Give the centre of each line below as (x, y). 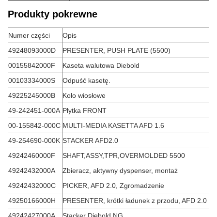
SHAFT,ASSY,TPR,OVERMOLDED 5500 (124, 155)
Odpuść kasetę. (86, 80)
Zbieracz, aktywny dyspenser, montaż (120, 170)
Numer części (29, 35)
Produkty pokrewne (53, 14)
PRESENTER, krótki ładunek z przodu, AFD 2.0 (135, 201)
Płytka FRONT (85, 110)
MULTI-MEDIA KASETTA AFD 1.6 (113, 125)
